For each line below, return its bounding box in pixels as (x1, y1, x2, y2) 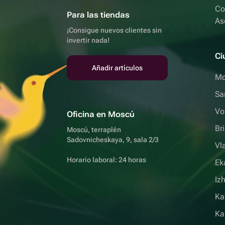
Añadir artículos (92, 64, 143, 72)
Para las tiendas (67, 10, 130, 20)
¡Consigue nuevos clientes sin (67, 26, 162, 34)
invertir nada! (67, 36, 109, 44)
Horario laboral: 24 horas (67, 156, 146, 164)
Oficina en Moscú (67, 109, 135, 119)
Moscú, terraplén (67, 126, 121, 134)
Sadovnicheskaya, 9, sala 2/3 (67, 136, 159, 144)
